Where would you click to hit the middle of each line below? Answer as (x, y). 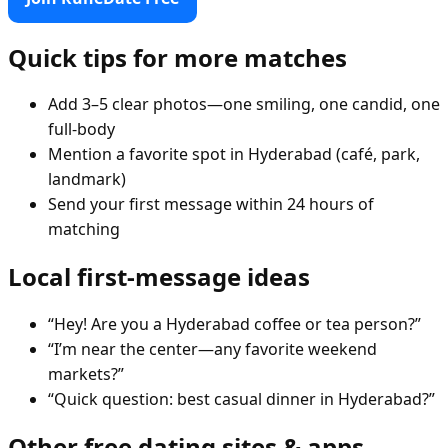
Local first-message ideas (159, 277)
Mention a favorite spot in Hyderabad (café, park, (234, 154)
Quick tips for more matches (177, 57)
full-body (81, 129)
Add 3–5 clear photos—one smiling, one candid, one (244, 104)
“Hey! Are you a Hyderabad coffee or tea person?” (234, 324)
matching (84, 229)
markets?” (86, 374)
